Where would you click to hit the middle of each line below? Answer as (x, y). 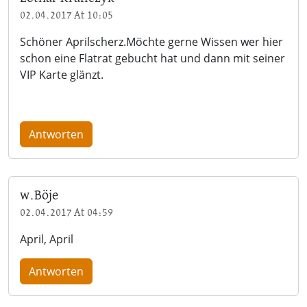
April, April (47, 239)
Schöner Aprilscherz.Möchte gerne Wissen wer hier (151, 41)
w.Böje (39, 195)
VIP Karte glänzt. (62, 74)
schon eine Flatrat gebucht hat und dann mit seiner (152, 58)
